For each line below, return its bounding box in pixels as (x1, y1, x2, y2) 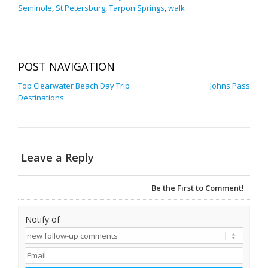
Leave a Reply (21, 150, 94, 165)
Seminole (18, 2, 52, 13)
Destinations (18, 92, 64, 103)
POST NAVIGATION (18, 59, 115, 74)
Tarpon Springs (109, 2, 165, 13)
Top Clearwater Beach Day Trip (18, 80, 130, 91)
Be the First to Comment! (151, 182, 244, 193)
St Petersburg (56, 2, 105, 13)
